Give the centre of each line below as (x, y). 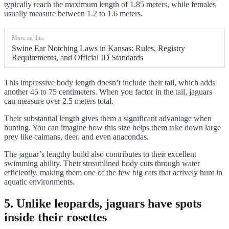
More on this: (28, 38)
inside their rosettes (55, 217)
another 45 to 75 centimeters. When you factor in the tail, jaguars (108, 92)
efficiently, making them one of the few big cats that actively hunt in (113, 173)
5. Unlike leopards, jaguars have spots (103, 204)
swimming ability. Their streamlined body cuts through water (102, 164)
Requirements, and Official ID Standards (77, 58)
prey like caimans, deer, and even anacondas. (76, 137)
